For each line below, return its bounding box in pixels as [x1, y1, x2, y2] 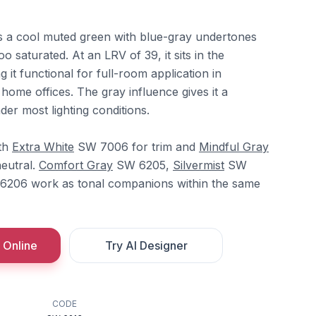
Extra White [12, 140, 74, 154]
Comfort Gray [39, 158, 113, 172]
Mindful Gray [199, 140, 269, 154]
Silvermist [173, 158, 224, 172]
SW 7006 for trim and [74, 140, 199, 154]
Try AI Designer [104, 238, 188, 253]
